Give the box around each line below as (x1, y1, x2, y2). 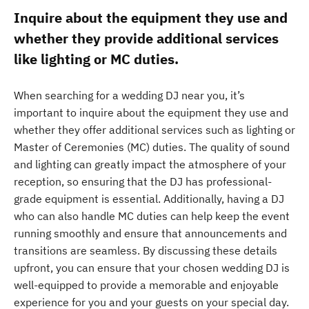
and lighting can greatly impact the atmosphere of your (14, 157, 286, 171)
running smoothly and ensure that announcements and (14, 226, 287, 240)
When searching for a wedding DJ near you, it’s (14, 88, 245, 102)
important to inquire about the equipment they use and (14, 106, 288, 119)
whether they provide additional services (14, 29, 279, 48)
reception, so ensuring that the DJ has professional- (14, 175, 272, 188)
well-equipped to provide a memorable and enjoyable (14, 278, 279, 292)
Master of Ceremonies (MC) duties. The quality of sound (14, 140, 290, 154)
